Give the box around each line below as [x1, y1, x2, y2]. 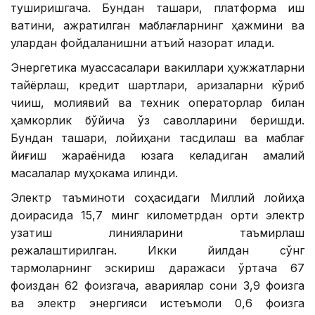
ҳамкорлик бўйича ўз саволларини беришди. [11, 112, 304, 127]
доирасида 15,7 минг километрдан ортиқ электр [11, 207, 304, 222]
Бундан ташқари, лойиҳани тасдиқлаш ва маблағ [11, 130, 304, 145]
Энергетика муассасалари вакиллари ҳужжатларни [11, 60, 304, 75]
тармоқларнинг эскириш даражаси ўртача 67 [11, 260, 304, 275]
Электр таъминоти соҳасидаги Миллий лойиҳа [11, 190, 304, 205]
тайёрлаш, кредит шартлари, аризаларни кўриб [11, 77, 304, 92]
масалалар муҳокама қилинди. [11, 165, 178, 180]
